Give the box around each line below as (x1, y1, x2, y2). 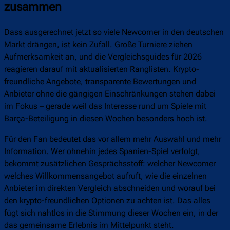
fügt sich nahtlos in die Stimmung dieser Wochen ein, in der (4, 208, 218, 218)
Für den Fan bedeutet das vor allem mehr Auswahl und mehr (4, 134, 221, 144)
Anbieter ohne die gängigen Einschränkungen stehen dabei (4, 89, 216, 99)
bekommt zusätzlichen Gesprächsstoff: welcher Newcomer (4, 159, 216, 169)
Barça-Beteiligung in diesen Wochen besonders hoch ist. (4, 113, 207, 124)
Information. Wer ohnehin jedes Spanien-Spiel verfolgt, (4, 146, 200, 157)
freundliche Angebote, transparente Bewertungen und (4, 76, 196, 87)
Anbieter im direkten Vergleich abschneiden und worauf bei (4, 183, 216, 194)
